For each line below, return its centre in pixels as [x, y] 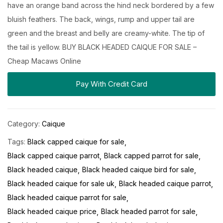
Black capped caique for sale [76, 142]
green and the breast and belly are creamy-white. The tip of [106, 33]
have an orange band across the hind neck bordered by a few [111, 5]
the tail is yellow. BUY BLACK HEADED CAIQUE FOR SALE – [102, 47]
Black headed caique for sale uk [61, 184]
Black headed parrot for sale [148, 212]
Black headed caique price [52, 212]
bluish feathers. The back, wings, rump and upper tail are [101, 19]
